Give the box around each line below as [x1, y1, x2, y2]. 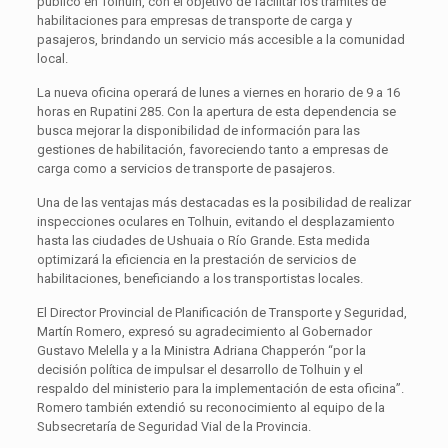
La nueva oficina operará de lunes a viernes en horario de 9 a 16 [36, 84, 400, 100]
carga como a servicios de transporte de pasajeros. [36, 160, 335, 176]
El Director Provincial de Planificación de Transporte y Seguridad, [36, 304, 407, 320]
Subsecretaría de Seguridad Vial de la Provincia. [36, 418, 311, 434]
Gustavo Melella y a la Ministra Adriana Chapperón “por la [36, 342, 366, 358]
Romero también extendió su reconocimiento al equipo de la [36, 399, 385, 415]
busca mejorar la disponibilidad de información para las [36, 122, 360, 138]
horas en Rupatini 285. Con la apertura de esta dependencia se [36, 103, 396, 119]
